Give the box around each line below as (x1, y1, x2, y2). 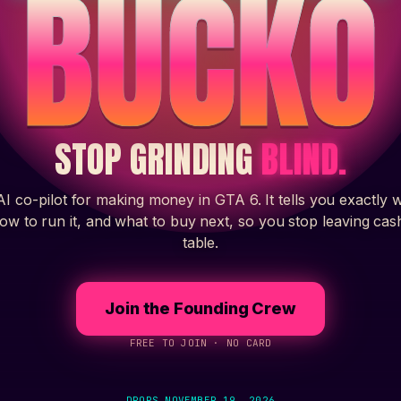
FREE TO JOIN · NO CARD (129, 337, 272, 349)
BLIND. (260, 132, 346, 186)
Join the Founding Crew (105, 299, 296, 318)
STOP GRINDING (55, 132, 261, 186)
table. (182, 234, 219, 252)
